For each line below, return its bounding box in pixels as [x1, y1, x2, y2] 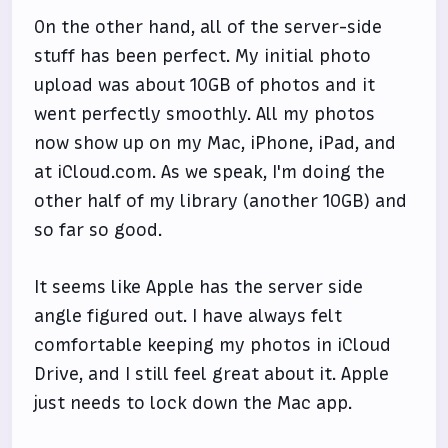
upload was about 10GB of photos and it [34, 73, 376, 97]
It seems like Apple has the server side [34, 275, 364, 299]
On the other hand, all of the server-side [34, 15, 383, 39]
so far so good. [34, 218, 163, 242]
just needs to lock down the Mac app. [34, 391, 353, 415]
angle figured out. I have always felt [34, 304, 343, 328]
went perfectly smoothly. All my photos [34, 102, 376, 126]
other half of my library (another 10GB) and [34, 189, 408, 213]
